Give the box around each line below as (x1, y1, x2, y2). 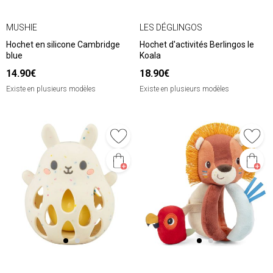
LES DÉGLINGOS (140, 22, 202, 32)
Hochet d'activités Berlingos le (140, 40, 254, 50)
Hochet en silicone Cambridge (6, 40, 120, 50)
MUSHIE (6, 22, 37, 32)
